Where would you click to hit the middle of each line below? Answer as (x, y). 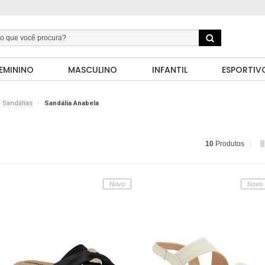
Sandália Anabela (72, 103)
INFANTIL (169, 70)
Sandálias (17, 103)
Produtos (229, 144)
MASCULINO (93, 70)
